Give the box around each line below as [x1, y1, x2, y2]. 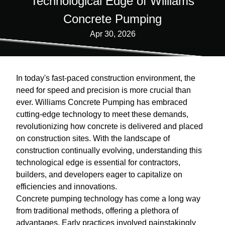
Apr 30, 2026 [89, 30, 136, 38]
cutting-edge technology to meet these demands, [16, 110, 188, 119]
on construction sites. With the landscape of [16, 134, 170, 143]
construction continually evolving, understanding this [16, 146, 202, 155]
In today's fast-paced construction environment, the [16, 74, 195, 82]
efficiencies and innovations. [16, 182, 117, 191]
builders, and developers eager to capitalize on [16, 170, 182, 179]
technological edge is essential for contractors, [16, 158, 180, 167]
